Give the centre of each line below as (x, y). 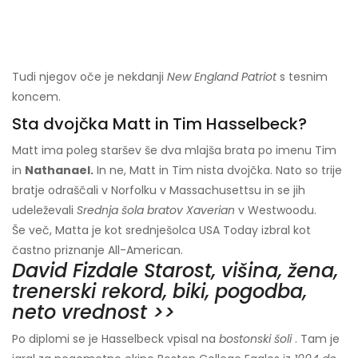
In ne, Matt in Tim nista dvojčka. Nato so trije (218, 171)
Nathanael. (59, 171)
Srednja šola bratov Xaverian (156, 211)
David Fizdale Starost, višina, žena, (175, 271)
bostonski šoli (255, 339)
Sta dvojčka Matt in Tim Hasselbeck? (159, 124)
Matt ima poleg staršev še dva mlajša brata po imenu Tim (174, 151)
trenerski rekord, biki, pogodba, (159, 292)
